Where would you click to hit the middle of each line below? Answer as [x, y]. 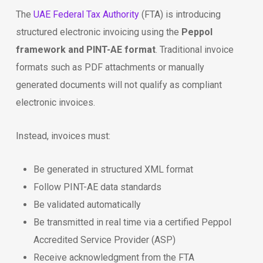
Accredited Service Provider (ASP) [104, 240]
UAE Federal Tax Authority [86, 14]
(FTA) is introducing [180, 14]
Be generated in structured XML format [113, 169]
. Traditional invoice [194, 50]
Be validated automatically [87, 205]
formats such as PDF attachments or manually [110, 67]
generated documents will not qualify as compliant [119, 85]
